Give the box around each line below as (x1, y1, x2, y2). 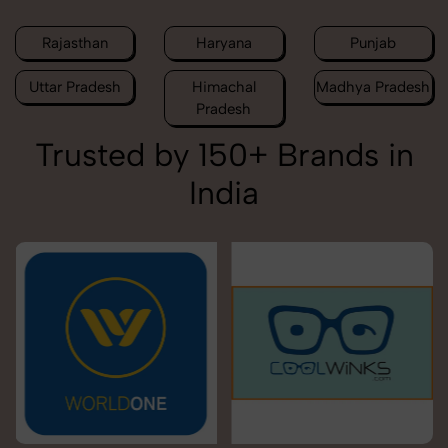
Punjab (350, 34, 397, 53)
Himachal (191, 78, 256, 97)
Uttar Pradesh (28, 78, 121, 97)
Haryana (195, 34, 252, 53)
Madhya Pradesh (316, 78, 431, 97)
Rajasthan (41, 34, 108, 53)
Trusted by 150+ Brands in (34, 136, 414, 175)
